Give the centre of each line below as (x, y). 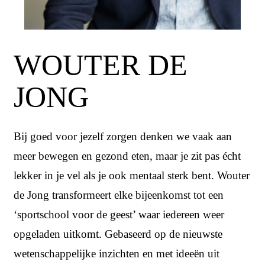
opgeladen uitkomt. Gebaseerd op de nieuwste (118, 234)
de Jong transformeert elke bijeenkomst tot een (119, 195)
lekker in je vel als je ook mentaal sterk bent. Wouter (132, 175)
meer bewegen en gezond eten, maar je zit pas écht (127, 156)
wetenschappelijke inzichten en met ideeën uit (117, 253)
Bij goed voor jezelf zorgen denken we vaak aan (123, 136)
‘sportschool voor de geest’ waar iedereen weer (119, 214)
